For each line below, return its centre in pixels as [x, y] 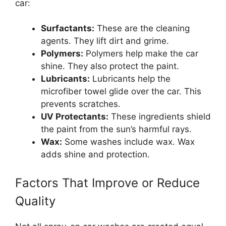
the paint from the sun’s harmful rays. [116, 129]
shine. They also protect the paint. [110, 66]
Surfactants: [68, 29]
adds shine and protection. [95, 155]
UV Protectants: [75, 117]
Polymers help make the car [141, 54]
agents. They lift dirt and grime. [105, 41]
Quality [35, 201]
